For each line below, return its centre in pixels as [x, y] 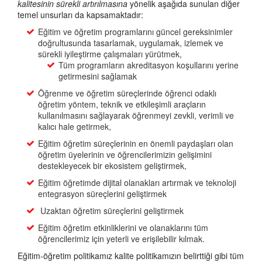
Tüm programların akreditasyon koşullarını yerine [149, 65]
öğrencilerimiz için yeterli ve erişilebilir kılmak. [121, 239]
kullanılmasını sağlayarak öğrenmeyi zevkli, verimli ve [136, 115]
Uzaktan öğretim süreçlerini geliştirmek [111, 211]
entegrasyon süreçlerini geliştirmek [102, 194]
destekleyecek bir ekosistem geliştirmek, [112, 166]
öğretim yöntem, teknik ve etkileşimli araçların [122, 104]
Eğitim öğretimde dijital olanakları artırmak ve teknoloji [137, 182]
